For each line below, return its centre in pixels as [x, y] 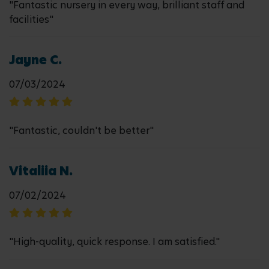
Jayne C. [35, 60]
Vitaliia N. [41, 171]
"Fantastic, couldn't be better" [81, 131]
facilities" [31, 20]
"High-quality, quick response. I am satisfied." [114, 242]
